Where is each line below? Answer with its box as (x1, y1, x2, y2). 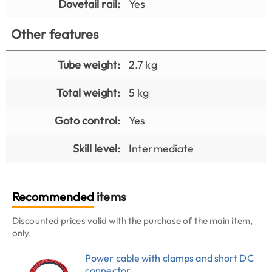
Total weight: (56, 85, 120, 100)
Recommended (12, 188, 95, 204)
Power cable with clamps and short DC (85, 252, 254, 265)
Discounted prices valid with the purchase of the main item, (12, 214, 253, 226)
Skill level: (72, 141, 120, 155)
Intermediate (129, 141, 194, 155)
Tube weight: (57, 57, 120, 72)
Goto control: (54, 113, 120, 127)
